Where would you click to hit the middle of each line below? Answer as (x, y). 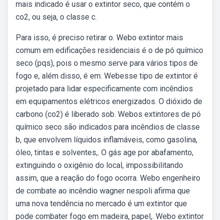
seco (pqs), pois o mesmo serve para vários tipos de (107, 63)
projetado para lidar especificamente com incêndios (104, 89)
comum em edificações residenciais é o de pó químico (110, 50)
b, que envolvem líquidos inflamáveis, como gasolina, (107, 140)
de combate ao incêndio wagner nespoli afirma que (103, 191)
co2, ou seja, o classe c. (56, 17)
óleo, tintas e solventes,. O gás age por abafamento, (105, 152)
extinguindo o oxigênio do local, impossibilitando (99, 165)
